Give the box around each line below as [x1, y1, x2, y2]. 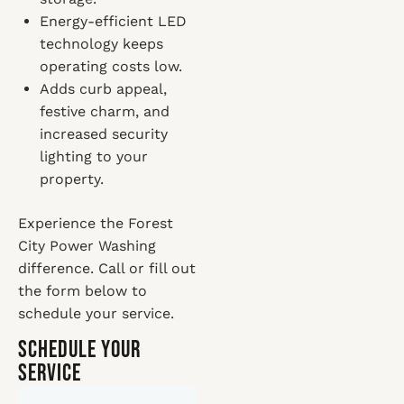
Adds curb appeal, [40, 80, 167, 97]
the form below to [18, 282, 147, 299]
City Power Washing [18, 237, 156, 254]
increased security [40, 125, 168, 142]
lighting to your [40, 148, 148, 165]
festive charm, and [40, 103, 170, 120]
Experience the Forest [18, 215, 173, 232]
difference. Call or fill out [18, 260, 196, 277]
